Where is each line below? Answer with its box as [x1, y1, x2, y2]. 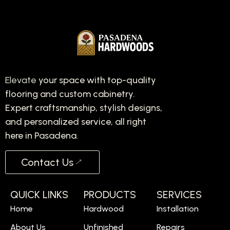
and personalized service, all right [5, 116, 146, 128]
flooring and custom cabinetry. [5, 88, 135, 100]
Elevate [5, 74, 39, 86]
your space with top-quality [39, 74, 156, 86]
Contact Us [21, 156, 73, 168]
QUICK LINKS [10, 188, 68, 201]
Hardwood [83, 203, 124, 214]
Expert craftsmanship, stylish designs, [5, 102, 162, 114]
